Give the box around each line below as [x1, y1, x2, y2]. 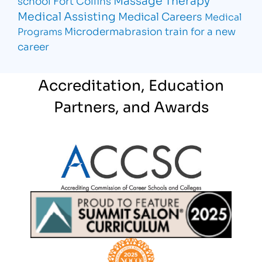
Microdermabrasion [64, 23, 163, 39]
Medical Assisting [18, 8, 116, 24]
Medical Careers [118, 8, 203, 24]
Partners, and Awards [53, 95, 209, 117]
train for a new [165, 23, 236, 39]
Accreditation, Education [38, 73, 224, 95]
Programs [18, 24, 63, 38]
